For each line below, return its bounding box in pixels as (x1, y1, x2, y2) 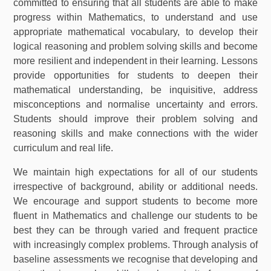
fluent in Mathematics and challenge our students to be (13, 211, 258, 221)
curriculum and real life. (13, 143, 114, 154)
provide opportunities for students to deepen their (13, 70, 258, 81)
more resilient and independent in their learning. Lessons (13, 56, 258, 67)
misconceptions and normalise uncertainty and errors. (13, 99, 258, 110)
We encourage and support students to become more (13, 196, 258, 207)
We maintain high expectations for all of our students (13, 167, 258, 178)
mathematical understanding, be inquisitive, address (13, 85, 258, 96)
